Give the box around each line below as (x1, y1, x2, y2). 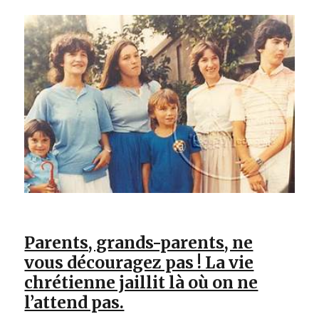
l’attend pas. (24, 291, 125, 313)
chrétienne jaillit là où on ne (24, 271, 258, 293)
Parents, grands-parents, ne (24, 231, 253, 253)
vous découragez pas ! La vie (24, 251, 254, 273)
